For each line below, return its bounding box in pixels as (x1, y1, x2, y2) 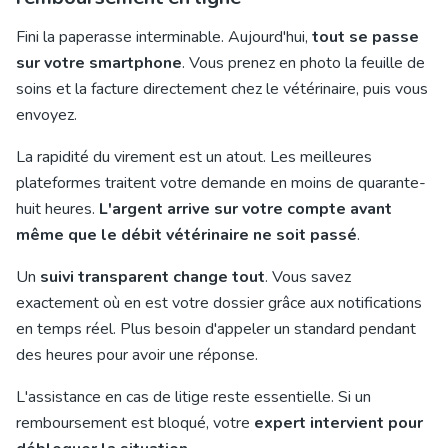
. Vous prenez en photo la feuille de (182, 52, 425, 74)
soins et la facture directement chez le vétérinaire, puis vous (16, 78, 428, 100)
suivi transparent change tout (40, 266, 265, 288)
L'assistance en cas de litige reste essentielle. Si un (16, 386, 371, 408)
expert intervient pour (254, 412, 423, 434)
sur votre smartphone (16, 52, 182, 74)
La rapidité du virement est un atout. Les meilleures (16, 146, 372, 168)
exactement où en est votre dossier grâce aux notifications (16, 292, 422, 314)
